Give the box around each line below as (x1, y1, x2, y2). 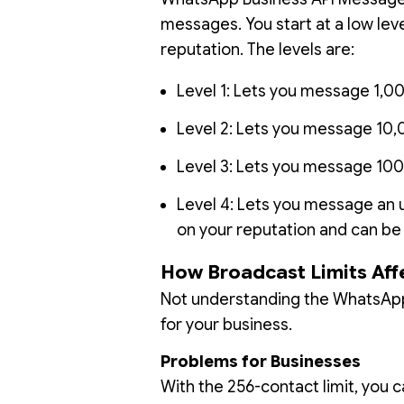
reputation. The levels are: (161, 39, 354, 60)
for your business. (161, 314, 292, 335)
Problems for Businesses (161, 351, 361, 372)
